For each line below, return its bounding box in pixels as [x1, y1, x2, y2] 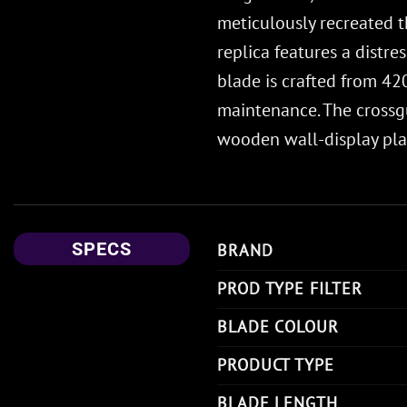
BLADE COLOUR [217, 315, 339, 337]
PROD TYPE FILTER [217, 277, 362, 299]
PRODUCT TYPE [217, 353, 334, 375]
